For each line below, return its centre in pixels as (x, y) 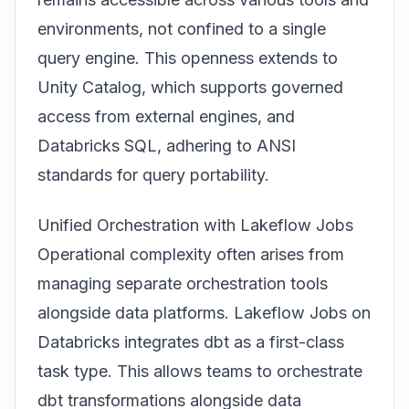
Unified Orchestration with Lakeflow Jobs (195, 225)
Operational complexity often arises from (191, 254)
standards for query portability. (153, 175)
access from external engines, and (166, 117)
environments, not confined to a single (182, 29)
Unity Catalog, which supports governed (190, 88)
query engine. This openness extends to (188, 58)
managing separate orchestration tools (183, 283)
